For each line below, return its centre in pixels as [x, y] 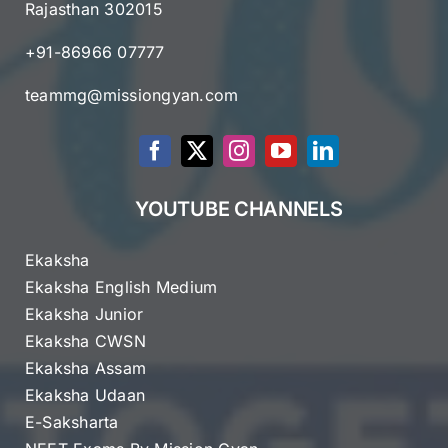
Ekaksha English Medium [121, 286]
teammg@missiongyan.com [132, 94]
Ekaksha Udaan [85, 394]
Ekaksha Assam [86, 367]
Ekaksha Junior [84, 313]
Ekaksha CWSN [85, 340]
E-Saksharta [72, 421]
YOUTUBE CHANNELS [239, 208]
